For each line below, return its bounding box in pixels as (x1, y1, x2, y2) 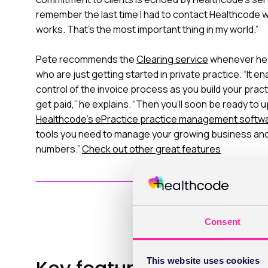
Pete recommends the (36, 53, 136, 66)
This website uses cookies (146, 255, 260, 266)
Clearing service (136, 53, 208, 66)
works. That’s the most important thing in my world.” (36, 23, 258, 36)
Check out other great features (82, 142, 221, 156)
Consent (205, 216, 240, 227)
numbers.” (36, 142, 82, 156)
